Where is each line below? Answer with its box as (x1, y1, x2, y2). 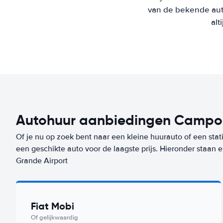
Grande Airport (16, 156, 68, 166)
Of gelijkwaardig (31, 214, 78, 222)
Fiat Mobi (31, 200, 74, 213)
